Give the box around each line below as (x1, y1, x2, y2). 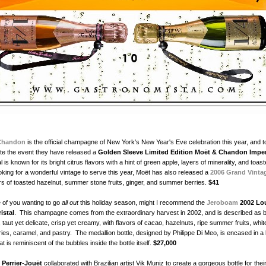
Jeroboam (207, 199, 240, 207)
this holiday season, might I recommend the (80, 199, 207, 207)
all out (62, 199, 80, 207)
